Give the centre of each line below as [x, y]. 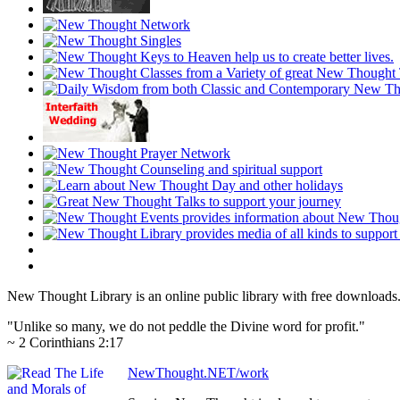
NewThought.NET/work [198, 373]
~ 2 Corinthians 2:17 [65, 343]
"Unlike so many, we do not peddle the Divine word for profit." [186, 327]
